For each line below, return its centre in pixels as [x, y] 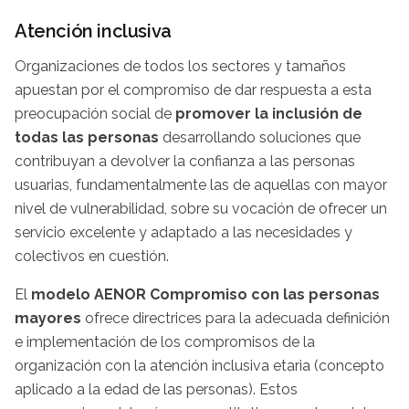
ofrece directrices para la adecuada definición [236, 318]
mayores [48, 318]
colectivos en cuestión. [92, 256]
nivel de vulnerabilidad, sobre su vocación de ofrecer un [201, 208]
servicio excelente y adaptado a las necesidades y [184, 232]
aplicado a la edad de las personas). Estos [156, 389]
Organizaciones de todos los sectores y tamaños [180, 66]
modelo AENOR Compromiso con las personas [205, 294]
